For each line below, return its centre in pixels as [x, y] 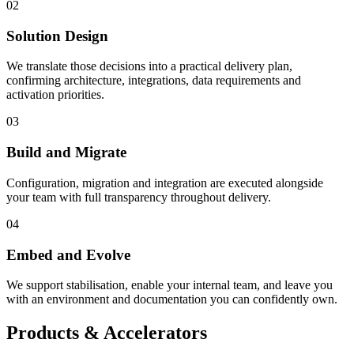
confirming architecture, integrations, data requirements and [154, 81]
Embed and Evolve [68, 254]
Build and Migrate [66, 153]
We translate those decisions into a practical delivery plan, [149, 66]
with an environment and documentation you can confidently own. [172, 299]
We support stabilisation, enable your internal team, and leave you [169, 285]
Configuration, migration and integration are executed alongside [165, 183]
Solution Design [57, 36]
